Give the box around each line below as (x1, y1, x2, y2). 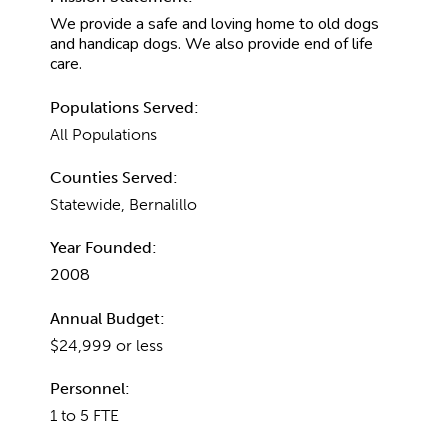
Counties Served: (50, 167, 178, 187)
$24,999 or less (50, 335, 163, 355)
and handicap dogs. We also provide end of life (50, 32, 373, 55)
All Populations (50, 124, 157, 144)
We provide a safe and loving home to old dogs (50, 12, 379, 35)
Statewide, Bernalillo (50, 194, 197, 214)
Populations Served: (50, 97, 199, 117)
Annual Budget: (50, 308, 165, 328)
